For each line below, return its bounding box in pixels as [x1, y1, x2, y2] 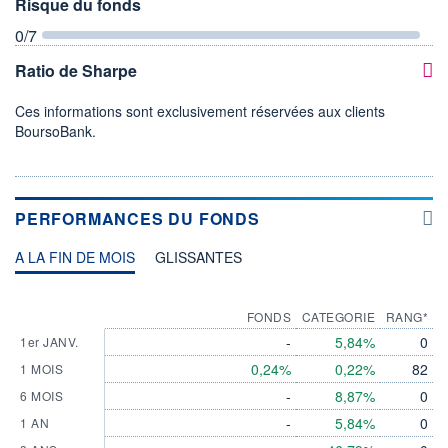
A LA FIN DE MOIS [15, 246, 135, 267]
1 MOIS [20, 359, 63, 377]
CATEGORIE [301, 307, 375, 325]
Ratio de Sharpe [15, 58, 137, 82]
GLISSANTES [155, 246, 242, 267]
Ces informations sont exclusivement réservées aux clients [15, 100, 385, 121]
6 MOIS [20, 386, 63, 404]
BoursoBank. [15, 120, 96, 141]
